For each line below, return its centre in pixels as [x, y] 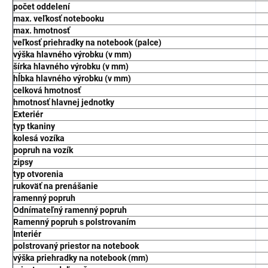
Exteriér [28, 114]
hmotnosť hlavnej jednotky [64, 102]
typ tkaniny [34, 126]
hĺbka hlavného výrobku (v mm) [72, 78]
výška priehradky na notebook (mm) [81, 258]
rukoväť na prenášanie [56, 186]
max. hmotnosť [42, 30]
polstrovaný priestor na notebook [76, 246]
